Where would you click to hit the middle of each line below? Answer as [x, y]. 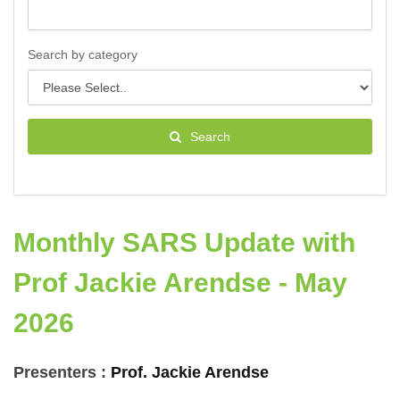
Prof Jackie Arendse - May [180, 283]
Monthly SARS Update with [184, 243]
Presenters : [62, 373]
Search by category [83, 55]
